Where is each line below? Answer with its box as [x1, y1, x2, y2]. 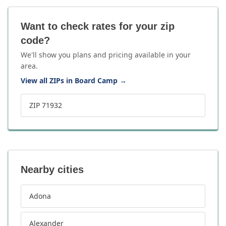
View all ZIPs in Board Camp [21, 76, 118, 85]
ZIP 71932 [29, 100, 62, 110]
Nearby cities [21, 164, 84, 175]
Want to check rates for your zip [21, 21, 175, 32]
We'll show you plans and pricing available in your [21, 50, 191, 60]
